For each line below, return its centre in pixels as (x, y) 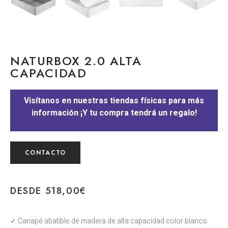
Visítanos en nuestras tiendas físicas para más (114, 101)
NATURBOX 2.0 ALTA (76, 61)
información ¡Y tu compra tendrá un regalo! (114, 113)
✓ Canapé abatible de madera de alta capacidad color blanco (109, 221)
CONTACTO (46, 153)
